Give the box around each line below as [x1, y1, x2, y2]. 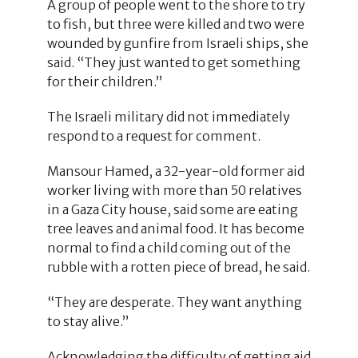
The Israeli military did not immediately [46, 108, 290, 125]
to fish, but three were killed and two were [46, 15, 304, 32]
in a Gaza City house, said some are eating [46, 201, 298, 217]
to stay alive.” [46, 312, 129, 329]
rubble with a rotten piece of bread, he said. [46, 258, 310, 275]
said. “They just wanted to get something [46, 54, 300, 70]
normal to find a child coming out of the [46, 239, 291, 256]
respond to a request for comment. [46, 127, 261, 144]
